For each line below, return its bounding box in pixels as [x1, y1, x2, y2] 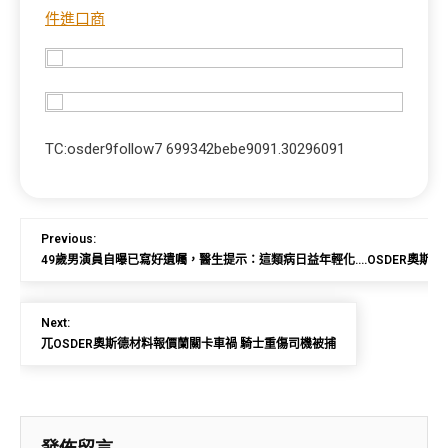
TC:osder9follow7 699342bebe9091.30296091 [45, 140, 345, 158]
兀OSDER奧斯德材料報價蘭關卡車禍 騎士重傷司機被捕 [41, 337, 336, 351]
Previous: [41, 232, 96, 246]
